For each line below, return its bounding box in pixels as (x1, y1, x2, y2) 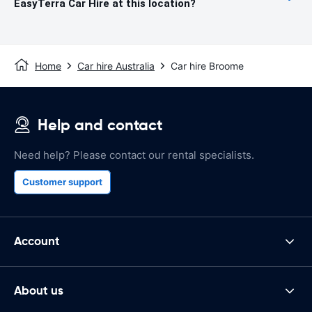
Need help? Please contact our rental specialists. (14, 148, 254, 162)
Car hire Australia (77, 59, 155, 72)
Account (14, 233, 60, 249)
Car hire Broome (171, 59, 244, 72)
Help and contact (38, 115, 162, 134)
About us (14, 283, 63, 299)
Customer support (22, 175, 102, 187)
